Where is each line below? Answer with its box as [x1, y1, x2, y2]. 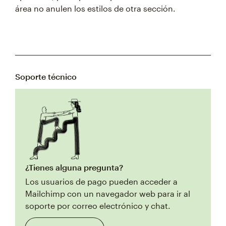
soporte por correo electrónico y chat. [25, 200, 171, 210]
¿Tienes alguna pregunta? [25, 162, 123, 172]
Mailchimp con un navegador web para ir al [25, 188, 190, 198]
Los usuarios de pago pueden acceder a [25, 176, 178, 186]
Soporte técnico [15, 71, 77, 81]
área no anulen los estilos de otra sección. [15, 3, 176, 13]
